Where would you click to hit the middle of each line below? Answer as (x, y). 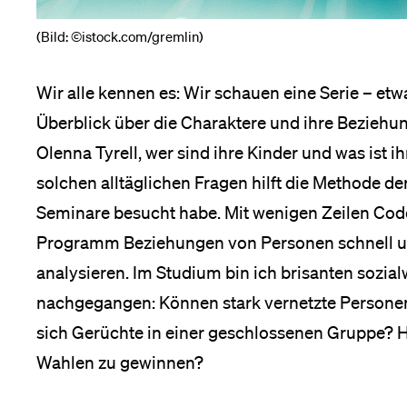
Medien (147, 40)
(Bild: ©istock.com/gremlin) (120, 37)
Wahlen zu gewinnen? (120, 363)
